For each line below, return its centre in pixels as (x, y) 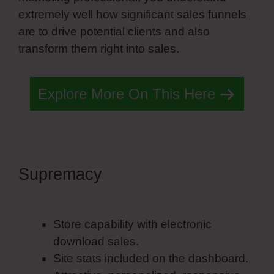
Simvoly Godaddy (172, 174)
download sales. (96, 241)
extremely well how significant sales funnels (132, 15)
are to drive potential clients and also (114, 32)
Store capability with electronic (132, 224)
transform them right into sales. (99, 49)
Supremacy (63, 174)
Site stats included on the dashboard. (151, 258)
